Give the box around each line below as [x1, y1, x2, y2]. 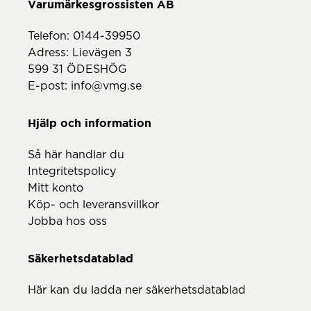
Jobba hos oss [28, 215, 107, 227]
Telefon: [28, 30, 73, 42]
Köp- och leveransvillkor [28, 199, 159, 210]
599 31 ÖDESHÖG [28, 63, 127, 75]
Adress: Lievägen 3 [28, 47, 132, 58]
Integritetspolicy [28, 165, 116, 177]
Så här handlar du [28, 149, 124, 160]
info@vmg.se [71, 80, 142, 92]
